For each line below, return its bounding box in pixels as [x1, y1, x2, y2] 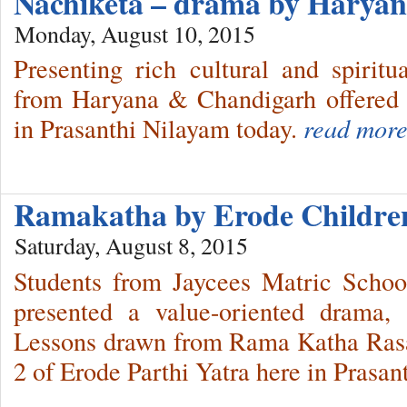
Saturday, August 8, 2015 [15, 230, 248, 262]
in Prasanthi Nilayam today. [14, 111, 297, 146]
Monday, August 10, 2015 [15, 17, 255, 49]
